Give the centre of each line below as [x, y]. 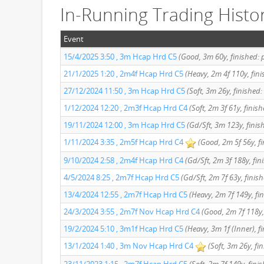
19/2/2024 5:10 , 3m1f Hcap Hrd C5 [123, 229]
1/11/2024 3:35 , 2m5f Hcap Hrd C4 [123, 142]
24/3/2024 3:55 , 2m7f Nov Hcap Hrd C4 [132, 212]
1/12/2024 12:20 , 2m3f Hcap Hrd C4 [126, 108]
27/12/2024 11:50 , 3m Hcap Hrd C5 [124, 91]
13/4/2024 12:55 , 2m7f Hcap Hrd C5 [126, 194]
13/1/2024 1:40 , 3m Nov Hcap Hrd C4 [128, 246]
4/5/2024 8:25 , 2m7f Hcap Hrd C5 [121, 177]
